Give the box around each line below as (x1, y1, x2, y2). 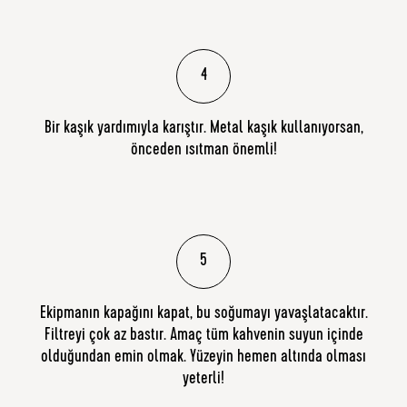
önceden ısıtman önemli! (130, 142, 277, 161)
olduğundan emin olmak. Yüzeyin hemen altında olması (41, 349, 366, 368)
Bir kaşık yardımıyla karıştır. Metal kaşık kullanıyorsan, (44, 120, 363, 139)
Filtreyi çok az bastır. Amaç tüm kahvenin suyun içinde (44, 327, 363, 346)
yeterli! (183, 371, 224, 390)
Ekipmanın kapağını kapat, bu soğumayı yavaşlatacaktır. (39, 305, 368, 324)
